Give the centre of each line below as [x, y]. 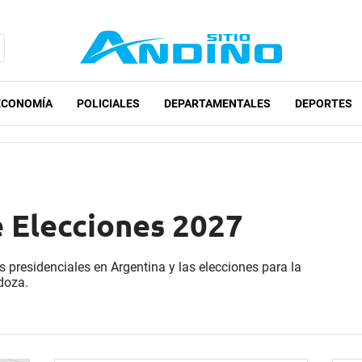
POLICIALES [108, 104]
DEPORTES [324, 104]
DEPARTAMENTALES [217, 104]
